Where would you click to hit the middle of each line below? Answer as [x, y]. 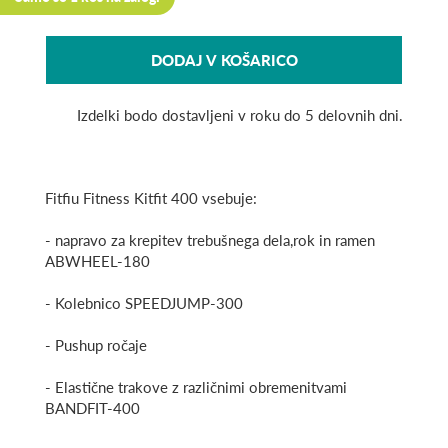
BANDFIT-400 [92, 408]
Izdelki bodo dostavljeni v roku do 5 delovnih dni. [240, 115]
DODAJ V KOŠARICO [224, 59]
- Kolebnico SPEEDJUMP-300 [144, 303]
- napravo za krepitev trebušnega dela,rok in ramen [210, 240]
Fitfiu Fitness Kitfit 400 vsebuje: [151, 198]
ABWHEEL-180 [97, 261]
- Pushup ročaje [96, 345]
